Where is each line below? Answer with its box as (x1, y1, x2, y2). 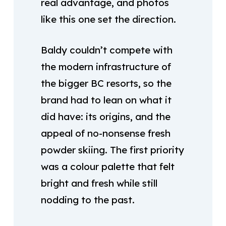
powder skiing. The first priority (40, 144, 184, 156)
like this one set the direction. (40, 13, 176, 25)
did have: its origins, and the (40, 110, 171, 123)
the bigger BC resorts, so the (40, 77, 172, 89)
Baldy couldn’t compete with (40, 44, 173, 56)
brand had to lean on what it (40, 94, 172, 106)
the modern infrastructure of (40, 61, 171, 73)
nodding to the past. (40, 194, 135, 206)
